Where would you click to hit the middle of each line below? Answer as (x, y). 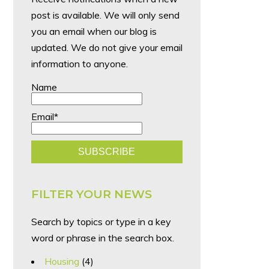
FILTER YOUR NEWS (91, 194)
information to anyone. (79, 64)
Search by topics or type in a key (101, 221)
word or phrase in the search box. (102, 237)
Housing (62, 261)
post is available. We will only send (105, 15)
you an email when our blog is (94, 32)
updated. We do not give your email (107, 48)
